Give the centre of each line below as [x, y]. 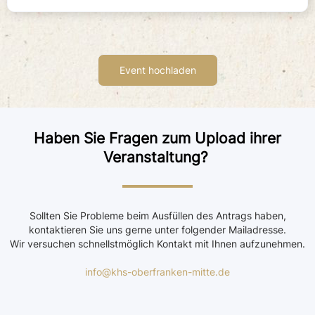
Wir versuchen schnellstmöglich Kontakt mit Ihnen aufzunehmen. [157, 243]
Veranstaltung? [157, 157]
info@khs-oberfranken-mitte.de [157, 271]
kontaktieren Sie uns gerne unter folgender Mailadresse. [157, 229]
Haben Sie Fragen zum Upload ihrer [157, 138]
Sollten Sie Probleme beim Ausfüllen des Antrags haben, [157, 215]
